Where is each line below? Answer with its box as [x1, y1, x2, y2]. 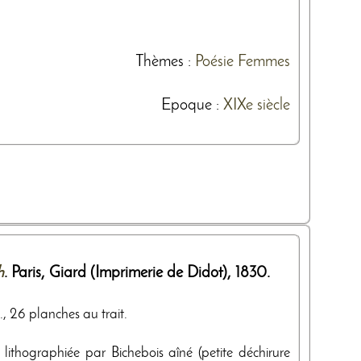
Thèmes [135, 53, 184, 70]
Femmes [238, 53, 290, 70]
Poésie [195, 53, 234, 70]
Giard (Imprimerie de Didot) [49, 264, 227, 281]
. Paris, [4, 264, 49, 281]
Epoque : [161, 97, 223, 114]
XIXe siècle [223, 97, 290, 114]
